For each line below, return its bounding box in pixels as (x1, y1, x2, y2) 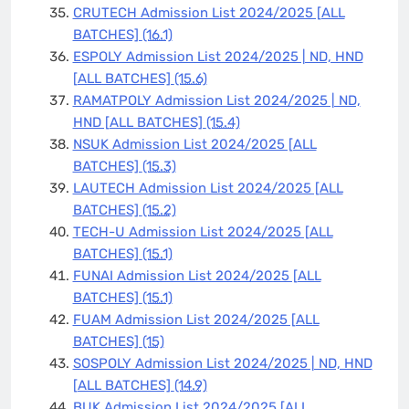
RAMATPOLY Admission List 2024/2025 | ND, (72, 91, 361, 109)
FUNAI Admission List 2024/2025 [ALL (72, 267, 321, 284)
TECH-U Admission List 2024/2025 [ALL (72, 223, 333, 240)
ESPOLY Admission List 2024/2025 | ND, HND (72, 47, 363, 65)
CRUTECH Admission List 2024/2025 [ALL (72, 4, 345, 21)
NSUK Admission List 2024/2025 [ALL (72, 135, 317, 152)
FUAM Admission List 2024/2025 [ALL (72, 310, 320, 328)
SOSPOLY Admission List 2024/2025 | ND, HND (72, 354, 372, 372)
